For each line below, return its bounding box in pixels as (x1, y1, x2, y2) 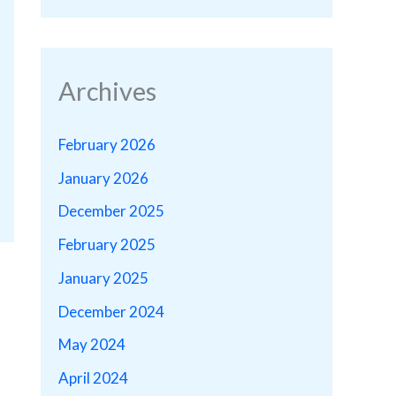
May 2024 (58, 335, 126, 354)
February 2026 (58, 134, 156, 154)
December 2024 (58, 301, 164, 321)
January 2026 (58, 168, 148, 187)
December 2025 (58, 202, 164, 221)
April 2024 (58, 369, 128, 388)
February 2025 (58, 235, 156, 255)
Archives (58, 74, 156, 106)
